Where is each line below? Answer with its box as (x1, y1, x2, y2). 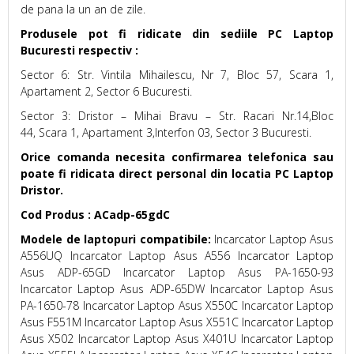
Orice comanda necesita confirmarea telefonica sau (21, 149, 333, 164)
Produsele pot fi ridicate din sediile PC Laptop (21, 26, 333, 41)
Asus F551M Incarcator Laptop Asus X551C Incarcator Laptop (21, 314, 333, 330)
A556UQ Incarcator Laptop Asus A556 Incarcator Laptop (21, 248, 333, 263)
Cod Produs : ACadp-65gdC (21, 207, 170, 222)
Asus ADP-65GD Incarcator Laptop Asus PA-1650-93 (21, 265, 333, 280)
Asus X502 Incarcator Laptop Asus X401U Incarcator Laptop (21, 331, 333, 346)
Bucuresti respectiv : (21, 43, 138, 58)
